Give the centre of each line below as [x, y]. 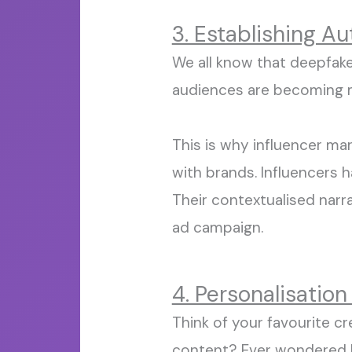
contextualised [263, 200]
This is [194, 145]
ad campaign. [217, 227]
